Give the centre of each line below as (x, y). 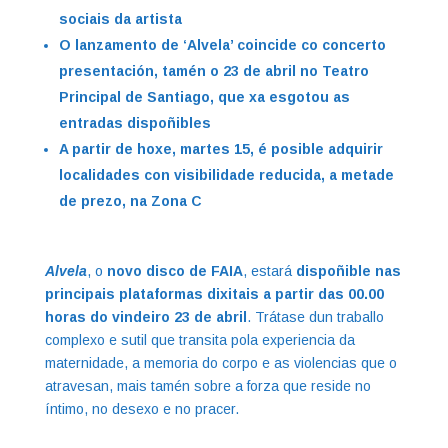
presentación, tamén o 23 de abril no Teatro (213, 70)
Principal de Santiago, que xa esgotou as (204, 96)
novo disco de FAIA (174, 270)
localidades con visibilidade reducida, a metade (226, 174)
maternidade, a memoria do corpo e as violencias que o (220, 362)
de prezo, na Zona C (132, 200)
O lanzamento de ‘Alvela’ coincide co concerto (222, 44)
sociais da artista (122, 18)
